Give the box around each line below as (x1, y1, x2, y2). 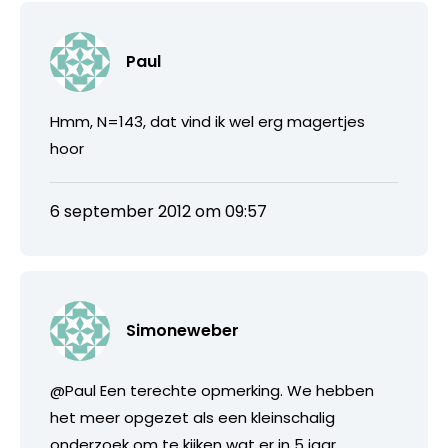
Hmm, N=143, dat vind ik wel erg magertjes (50, 111, 365, 133)
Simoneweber (126, 319, 239, 343)
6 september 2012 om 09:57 (50, 200, 267, 224)
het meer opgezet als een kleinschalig (50, 407, 335, 429)
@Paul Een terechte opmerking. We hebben (50, 380, 374, 402)
